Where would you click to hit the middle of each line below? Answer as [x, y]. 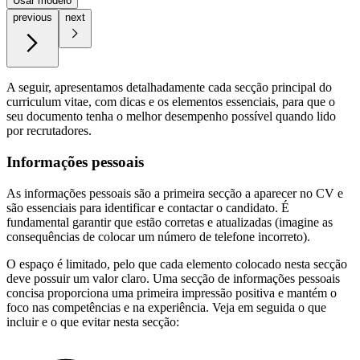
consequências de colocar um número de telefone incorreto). [158, 236]
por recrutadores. [49, 131]
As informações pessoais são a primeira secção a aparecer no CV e [175, 193]
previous [33, 18]
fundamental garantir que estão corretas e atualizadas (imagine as [170, 222]
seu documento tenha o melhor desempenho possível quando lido [171, 117]
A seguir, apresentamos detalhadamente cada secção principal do [169, 88]
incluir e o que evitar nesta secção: [93, 321]
